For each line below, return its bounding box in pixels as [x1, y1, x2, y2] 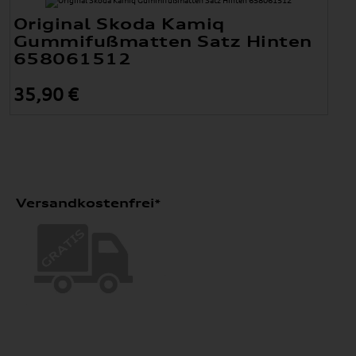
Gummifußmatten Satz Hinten [13, 32, 312, 51]
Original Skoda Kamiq [13, 14, 225, 33]
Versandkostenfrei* [16, 195, 161, 211]
